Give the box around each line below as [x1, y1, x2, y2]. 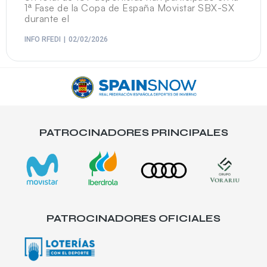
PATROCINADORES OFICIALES [46, 212, 221, 225]
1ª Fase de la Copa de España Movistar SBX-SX [24, 2, 234, 14]
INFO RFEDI [24, 35, 61, 44]
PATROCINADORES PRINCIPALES [39, 126, 228, 139]
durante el [24, 13, 69, 25]
